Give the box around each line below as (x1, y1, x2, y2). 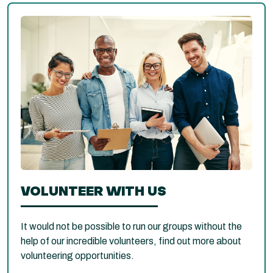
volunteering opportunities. (21, 250, 134, 261)
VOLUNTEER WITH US (21, 182, 166, 199)
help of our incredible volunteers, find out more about (21, 235, 241, 246)
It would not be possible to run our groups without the (21, 221, 242, 232)
